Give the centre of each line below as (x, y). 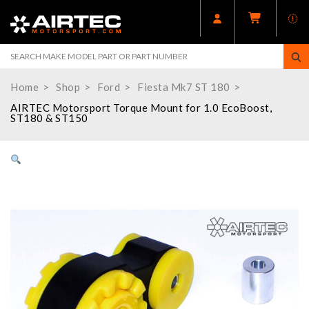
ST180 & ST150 (49, 118)
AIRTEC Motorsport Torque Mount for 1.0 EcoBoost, (141, 108)
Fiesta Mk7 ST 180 (184, 87)
